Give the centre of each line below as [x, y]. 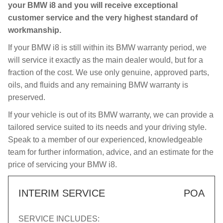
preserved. [27, 97]
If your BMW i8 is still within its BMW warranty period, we [107, 48]
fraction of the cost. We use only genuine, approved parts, [109, 72]
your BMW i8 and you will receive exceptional [93, 5]
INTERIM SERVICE [62, 193]
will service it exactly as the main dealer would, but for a [106, 60]
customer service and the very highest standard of [103, 18]
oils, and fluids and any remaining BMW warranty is [98, 85]
